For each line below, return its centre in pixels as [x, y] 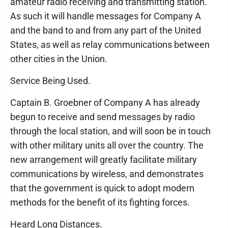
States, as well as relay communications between [110, 45]
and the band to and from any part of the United [106, 30]
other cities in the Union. [59, 59]
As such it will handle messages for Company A [106, 16]
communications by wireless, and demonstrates [107, 174]
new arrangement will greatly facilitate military [104, 160]
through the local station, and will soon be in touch [110, 131]
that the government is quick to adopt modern [102, 188]
